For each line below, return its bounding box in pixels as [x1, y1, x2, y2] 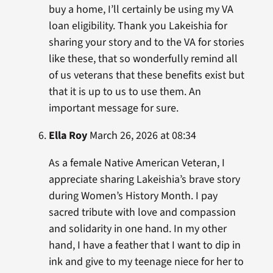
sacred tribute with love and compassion [48, 205, 236, 220]
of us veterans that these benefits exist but [48, 68, 244, 83]
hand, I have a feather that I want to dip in [48, 238, 241, 253]
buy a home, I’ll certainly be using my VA [48, 2, 233, 17]
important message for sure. [48, 101, 179, 116]
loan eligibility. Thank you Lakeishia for [48, 18, 227, 34]
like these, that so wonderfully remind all [48, 51, 238, 66]
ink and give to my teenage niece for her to [48, 254, 244, 269]
